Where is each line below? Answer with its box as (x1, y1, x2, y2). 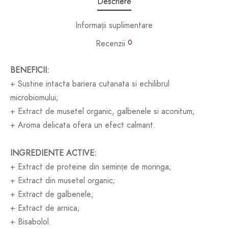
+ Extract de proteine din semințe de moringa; (10, 161, 172, 173)
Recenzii (96, 38, 128, 50)
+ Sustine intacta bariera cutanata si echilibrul (10, 78, 169, 90)
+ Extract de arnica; (10, 202, 80, 214)
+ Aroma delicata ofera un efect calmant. (10, 119, 156, 131)
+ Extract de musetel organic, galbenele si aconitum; (10, 105, 195, 118)
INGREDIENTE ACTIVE (10, 147, 94, 159)
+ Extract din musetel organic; (10, 175, 116, 187)
